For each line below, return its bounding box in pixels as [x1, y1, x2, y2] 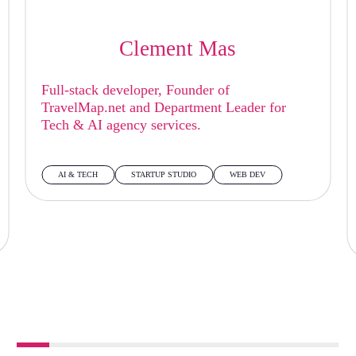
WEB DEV [230, 170, 266, 179]
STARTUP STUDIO [131, 170, 197, 179]
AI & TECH [58, 170, 99, 179]
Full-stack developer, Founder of [41, 82, 230, 98]
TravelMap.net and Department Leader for [41, 99, 287, 115]
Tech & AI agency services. [41, 117, 202, 133]
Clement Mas [119, 37, 237, 60]
